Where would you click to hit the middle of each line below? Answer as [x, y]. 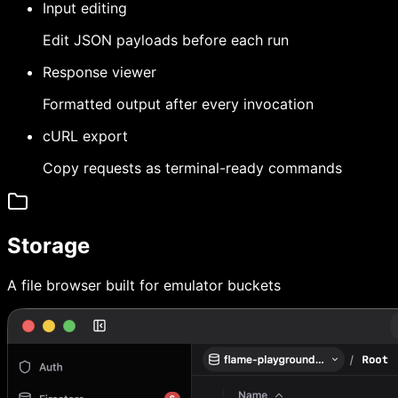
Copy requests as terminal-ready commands [192, 167]
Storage [48, 246]
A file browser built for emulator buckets [144, 286]
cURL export [85, 135]
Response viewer [99, 72]
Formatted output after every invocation [178, 103]
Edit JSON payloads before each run [166, 40]
